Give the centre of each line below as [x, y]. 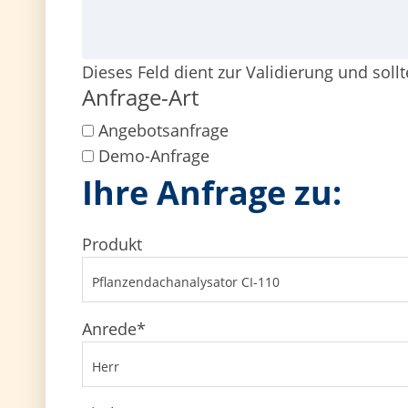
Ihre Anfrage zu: [212, 193]
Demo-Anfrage [154, 156]
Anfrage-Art [140, 97]
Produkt [112, 244]
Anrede [109, 328]
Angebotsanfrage [163, 130]
